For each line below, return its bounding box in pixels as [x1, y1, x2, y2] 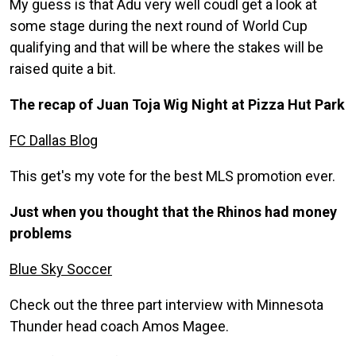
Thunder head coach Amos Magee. [10, 317, 229, 335]
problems [10, 224, 72, 242]
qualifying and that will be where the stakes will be [10, 38, 323, 56]
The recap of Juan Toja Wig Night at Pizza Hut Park [10, 95, 345, 113]
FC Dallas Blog [10, 131, 98, 149]
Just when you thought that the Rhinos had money [10, 203, 337, 220]
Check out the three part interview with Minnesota [10, 296, 323, 313]
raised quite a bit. [10, 60, 116, 77]
